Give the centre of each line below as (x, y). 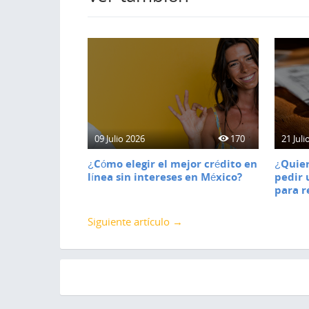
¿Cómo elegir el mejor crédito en (172, 163)
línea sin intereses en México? (165, 177)
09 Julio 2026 (120, 138)
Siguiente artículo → (135, 221)
